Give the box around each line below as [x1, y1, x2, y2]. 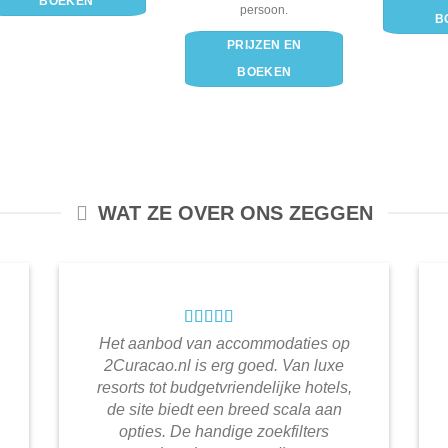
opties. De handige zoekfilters [119, 423, 329, 441]
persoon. [240, 3, 289, 16]
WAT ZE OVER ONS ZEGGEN [97, 202, 373, 225]
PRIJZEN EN [227, 39, 302, 52]
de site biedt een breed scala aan [106, 401, 342, 419]
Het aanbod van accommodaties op [98, 335, 350, 353]
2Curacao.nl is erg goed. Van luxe [104, 357, 344, 375]
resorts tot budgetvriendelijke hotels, [96, 379, 352, 397]
